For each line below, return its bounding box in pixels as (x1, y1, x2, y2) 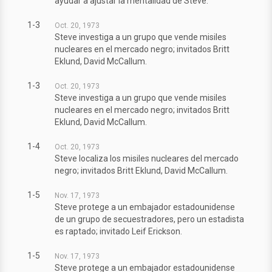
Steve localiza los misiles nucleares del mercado (55, 154, 239, 164)
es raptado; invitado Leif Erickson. (55, 226, 182, 237)
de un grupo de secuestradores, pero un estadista (55, 214, 244, 225)
